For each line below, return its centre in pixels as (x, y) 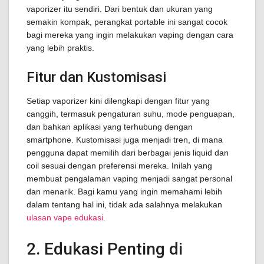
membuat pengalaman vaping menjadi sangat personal (129, 179)
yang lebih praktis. (60, 48)
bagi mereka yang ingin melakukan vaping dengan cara (130, 35)
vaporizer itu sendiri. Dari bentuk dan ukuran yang (120, 9)
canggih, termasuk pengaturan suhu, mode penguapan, (131, 114)
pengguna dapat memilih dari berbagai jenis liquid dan (128, 153)
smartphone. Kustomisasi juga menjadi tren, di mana (125, 140)
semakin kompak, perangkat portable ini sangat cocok (127, 22)
